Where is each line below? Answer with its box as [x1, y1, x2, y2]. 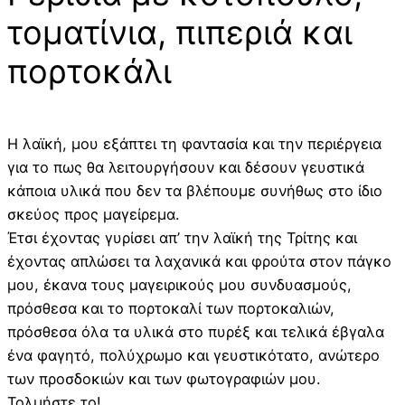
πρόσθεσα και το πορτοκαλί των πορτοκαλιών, [7, 299, 334, 318]
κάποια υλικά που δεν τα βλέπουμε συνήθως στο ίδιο [7, 182, 382, 201]
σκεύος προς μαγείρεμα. [7, 205, 179, 224]
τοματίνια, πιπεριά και [7, 13, 353, 53]
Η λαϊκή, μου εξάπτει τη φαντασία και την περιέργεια [7, 135, 381, 154]
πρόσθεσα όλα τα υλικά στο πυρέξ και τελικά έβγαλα [7, 323, 384, 342]
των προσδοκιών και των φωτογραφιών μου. [7, 370, 320, 389]
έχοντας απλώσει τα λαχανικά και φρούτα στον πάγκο [7, 252, 391, 271]
